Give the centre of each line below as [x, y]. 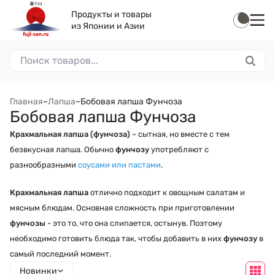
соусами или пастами [119, 165]
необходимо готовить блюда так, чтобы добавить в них [117, 238]
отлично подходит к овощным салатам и [167, 192]
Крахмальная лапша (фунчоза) [71, 134]
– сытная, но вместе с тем [181, 134]
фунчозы [28, 223]
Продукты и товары [111, 14]
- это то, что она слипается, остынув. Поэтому [134, 223]
